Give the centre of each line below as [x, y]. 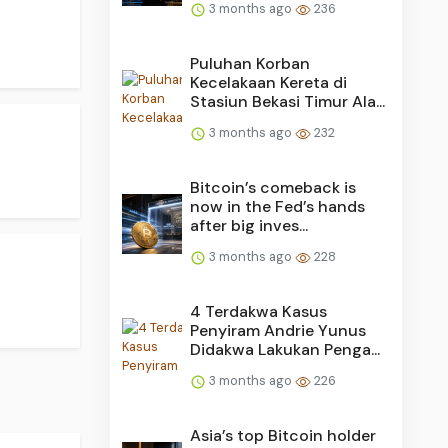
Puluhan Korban [250, 64]
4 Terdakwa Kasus [259, 312]
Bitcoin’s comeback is [273, 188]
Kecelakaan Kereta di [269, 83]
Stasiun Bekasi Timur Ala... [288, 102]
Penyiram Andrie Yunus [278, 331]
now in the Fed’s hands [278, 207]
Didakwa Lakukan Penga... [285, 350]
